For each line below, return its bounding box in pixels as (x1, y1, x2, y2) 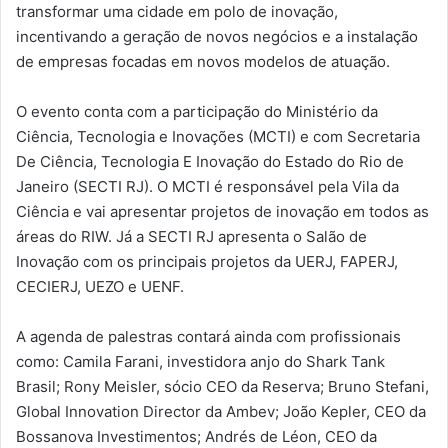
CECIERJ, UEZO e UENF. (16, 277, 184, 297)
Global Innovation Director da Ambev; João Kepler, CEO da (16, 402, 426, 422)
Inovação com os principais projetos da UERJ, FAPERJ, (16, 252, 398, 272)
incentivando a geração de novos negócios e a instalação (16, 27, 418, 47)
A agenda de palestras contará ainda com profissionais (16, 327, 401, 347)
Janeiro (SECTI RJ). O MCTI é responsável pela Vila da (16, 177, 399, 197)
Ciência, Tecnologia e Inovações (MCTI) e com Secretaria (16, 127, 420, 147)
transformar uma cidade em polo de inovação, (16, 2, 338, 22)
